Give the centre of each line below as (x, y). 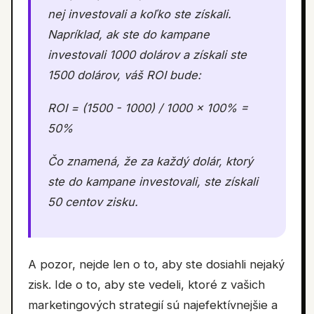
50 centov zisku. (93, 202)
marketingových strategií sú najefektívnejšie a (153, 305)
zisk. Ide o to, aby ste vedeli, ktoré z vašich (146, 285)
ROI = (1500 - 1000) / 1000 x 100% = (148, 108)
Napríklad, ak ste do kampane (129, 34)
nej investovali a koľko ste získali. (139, 14)
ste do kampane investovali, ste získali (153, 182)
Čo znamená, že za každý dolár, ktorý (150, 161)
